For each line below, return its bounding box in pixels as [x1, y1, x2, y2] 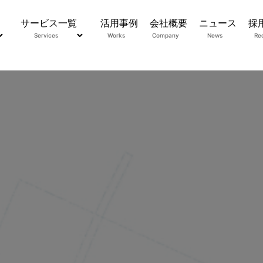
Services [33, 31, 58, 39]
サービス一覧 [21, 16, 77, 29]
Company [152, 31, 180, 39]
